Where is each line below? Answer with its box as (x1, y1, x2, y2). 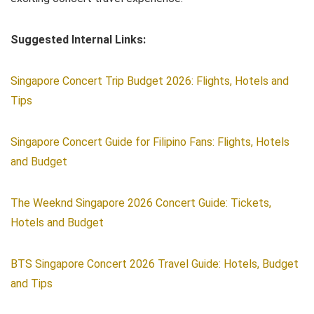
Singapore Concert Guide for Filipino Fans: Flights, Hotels (11, 135, 289, 149)
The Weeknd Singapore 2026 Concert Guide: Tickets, (11, 196, 271, 210)
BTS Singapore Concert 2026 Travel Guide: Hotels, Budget (11, 257, 299, 271)
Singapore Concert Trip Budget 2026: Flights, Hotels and (11, 74, 289, 88)
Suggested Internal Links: (11, 33, 146, 47)
